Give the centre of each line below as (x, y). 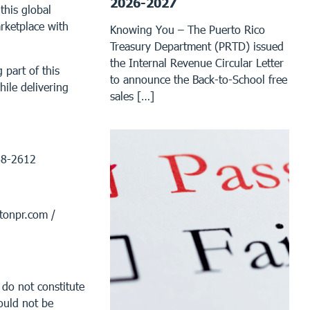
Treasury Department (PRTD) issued (197, 46)
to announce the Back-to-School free (199, 79)
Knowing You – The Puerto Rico (188, 29)
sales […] (133, 95)
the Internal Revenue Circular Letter (197, 62)
